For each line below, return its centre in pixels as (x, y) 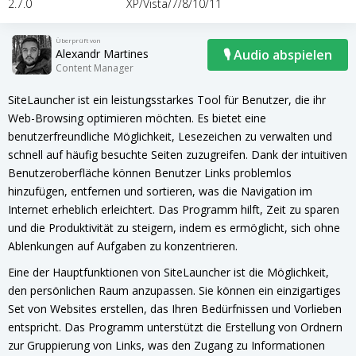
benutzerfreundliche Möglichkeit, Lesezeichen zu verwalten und (170, 136)
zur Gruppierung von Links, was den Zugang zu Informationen (166, 345)
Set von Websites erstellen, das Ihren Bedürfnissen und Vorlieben (175, 309)
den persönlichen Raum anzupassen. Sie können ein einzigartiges (174, 290)
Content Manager (95, 68)
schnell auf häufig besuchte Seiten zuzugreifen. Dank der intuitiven (178, 155)
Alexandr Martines (102, 54)
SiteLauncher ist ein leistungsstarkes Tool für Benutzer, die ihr (167, 100)
